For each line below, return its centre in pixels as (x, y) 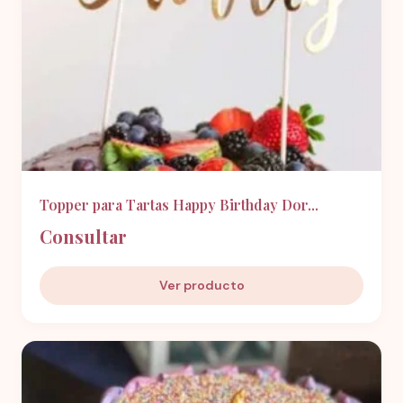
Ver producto (201, 285)
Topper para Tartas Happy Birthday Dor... (179, 205)
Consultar (83, 236)
